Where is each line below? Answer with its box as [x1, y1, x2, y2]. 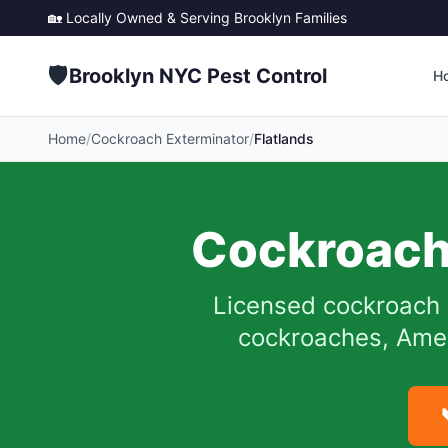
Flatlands [254, 130, 314, 147]
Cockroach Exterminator [91, 130, 249, 147]
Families [291, 9, 347, 26]
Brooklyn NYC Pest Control [69, 64, 327, 88]
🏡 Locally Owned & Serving [48, 9, 234, 26]
